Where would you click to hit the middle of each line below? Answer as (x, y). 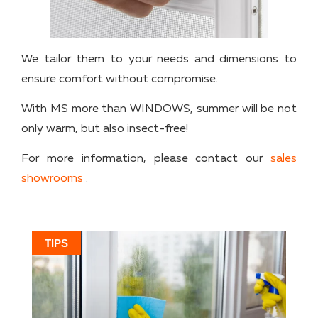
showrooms (52, 179)
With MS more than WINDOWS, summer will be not (159, 109)
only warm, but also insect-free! (105, 129)
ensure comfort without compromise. (120, 79)
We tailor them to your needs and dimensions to (159, 59)
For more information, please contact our (146, 159)
